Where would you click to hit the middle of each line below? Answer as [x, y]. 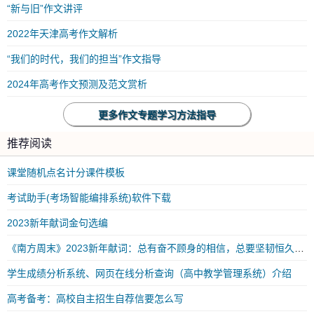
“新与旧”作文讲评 [45, 8]
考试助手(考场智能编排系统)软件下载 [89, 198]
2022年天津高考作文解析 [62, 34]
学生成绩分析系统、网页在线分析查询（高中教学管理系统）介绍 [149, 273]
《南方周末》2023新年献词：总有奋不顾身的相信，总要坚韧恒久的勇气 [299, 248]
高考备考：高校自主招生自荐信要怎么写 [95, 299]
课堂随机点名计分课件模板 [66, 172]
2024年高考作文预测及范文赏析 [77, 84]
